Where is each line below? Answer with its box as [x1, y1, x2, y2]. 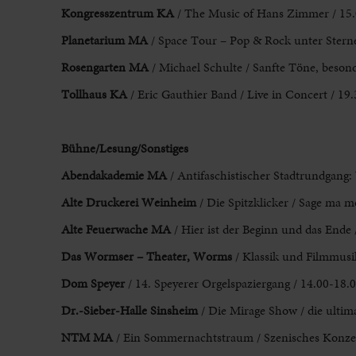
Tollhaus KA [60, 85, 127, 104]
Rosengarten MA [60, 58, 149, 77]
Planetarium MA [60, 31, 148, 50]
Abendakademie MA [60, 166, 167, 185]
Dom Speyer [60, 274, 125, 293]
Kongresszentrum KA [60, 4, 177, 23]
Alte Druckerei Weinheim [60, 193, 196, 212]
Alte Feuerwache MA [60, 220, 171, 239]
